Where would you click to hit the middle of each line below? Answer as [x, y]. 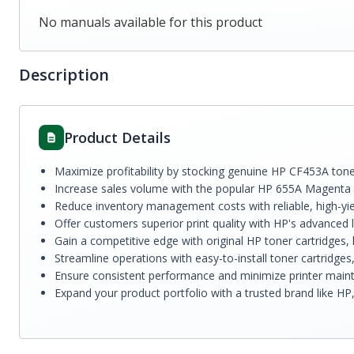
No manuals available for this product [151, 22]
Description [64, 75]
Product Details [117, 137]
